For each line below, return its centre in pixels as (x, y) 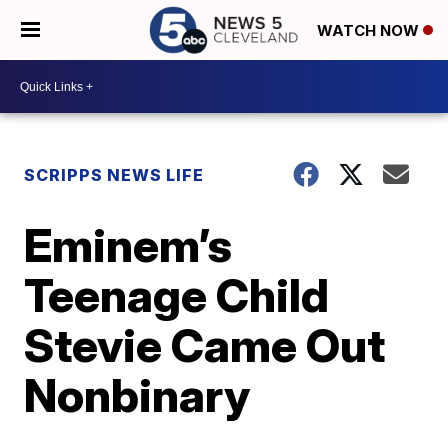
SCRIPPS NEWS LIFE (114, 175)
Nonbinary (137, 395)
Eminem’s (128, 245)
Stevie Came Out (205, 345)
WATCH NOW (370, 31)
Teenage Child (177, 295)
